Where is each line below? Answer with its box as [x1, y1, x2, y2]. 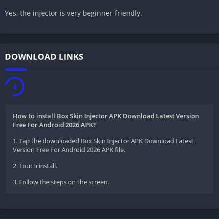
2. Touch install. [13, 161, 57, 170]
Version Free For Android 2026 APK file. [13, 145, 125, 154]
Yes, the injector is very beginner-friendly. [5, 8, 142, 18]
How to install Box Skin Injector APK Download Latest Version [13, 111, 199, 120]
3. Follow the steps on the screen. [13, 177, 109, 186]
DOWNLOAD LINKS [5, 50, 83, 62]
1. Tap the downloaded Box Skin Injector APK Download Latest [13, 136, 194, 145]
